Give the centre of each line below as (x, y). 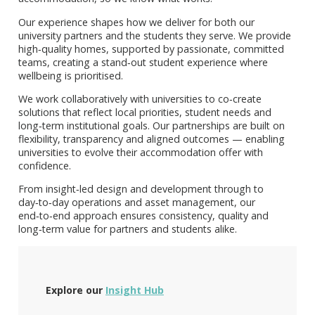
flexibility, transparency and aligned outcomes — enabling (152, 139)
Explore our (76, 290)
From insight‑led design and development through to (141, 189)
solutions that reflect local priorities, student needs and (145, 112)
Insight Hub (135, 290)
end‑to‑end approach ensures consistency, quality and (143, 216)
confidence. (45, 166)
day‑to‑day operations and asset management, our (137, 202)
